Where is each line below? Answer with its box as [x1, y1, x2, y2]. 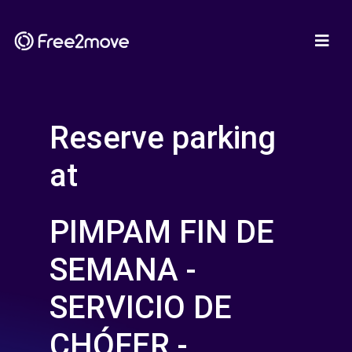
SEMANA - [49, 251, 196, 288]
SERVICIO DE [49, 289, 232, 326]
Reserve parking [49, 119, 276, 156]
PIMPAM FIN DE [49, 214, 274, 251]
